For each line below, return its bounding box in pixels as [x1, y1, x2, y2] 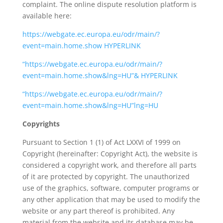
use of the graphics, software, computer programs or [22, 183, 199, 193]
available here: [22, 11, 72, 20]
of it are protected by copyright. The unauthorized [22, 172, 190, 181]
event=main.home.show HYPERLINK [22, 41, 141, 50]
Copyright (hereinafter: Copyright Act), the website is [22, 149, 198, 158]
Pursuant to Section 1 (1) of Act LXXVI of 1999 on [22, 137, 181, 147]
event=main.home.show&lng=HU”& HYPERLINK [22, 71, 178, 80]
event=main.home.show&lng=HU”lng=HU [22, 101, 158, 110]
